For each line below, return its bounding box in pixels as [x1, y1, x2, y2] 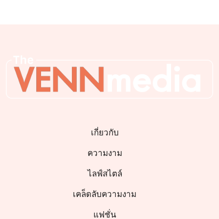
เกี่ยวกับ [90, 127, 119, 138]
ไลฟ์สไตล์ [87, 168, 122, 179]
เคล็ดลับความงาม [73, 189, 136, 200]
